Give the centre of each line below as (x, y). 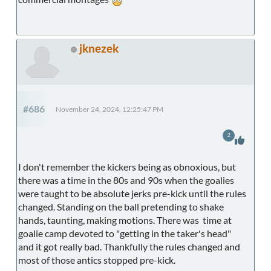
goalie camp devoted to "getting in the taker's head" (125, 233)
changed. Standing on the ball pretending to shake (121, 206)
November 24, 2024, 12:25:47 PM (109, 109)
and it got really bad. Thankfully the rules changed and (129, 246)
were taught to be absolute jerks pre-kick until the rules (132, 193)
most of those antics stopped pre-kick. (97, 260)
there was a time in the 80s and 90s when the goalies (126, 180)
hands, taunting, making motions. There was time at (125, 220)
